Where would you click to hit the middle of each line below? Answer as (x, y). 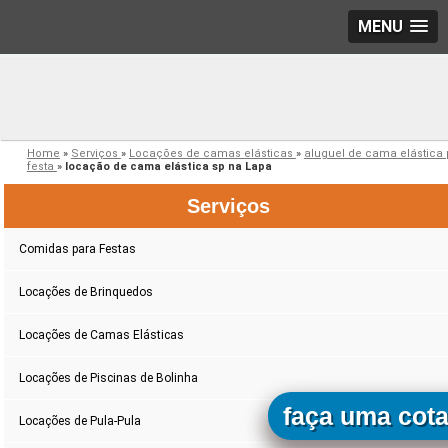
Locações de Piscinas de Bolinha (109, 378)
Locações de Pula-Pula (80, 421)
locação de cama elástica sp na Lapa (168, 167)
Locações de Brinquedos (86, 292)
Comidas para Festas (78, 249)
